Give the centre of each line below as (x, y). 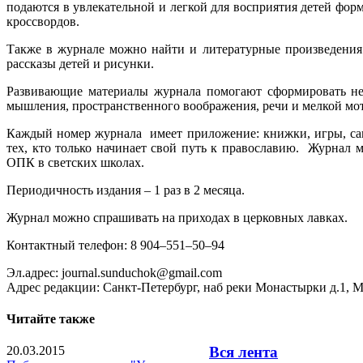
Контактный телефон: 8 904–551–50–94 (115, 245)
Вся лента (243, 352)
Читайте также (51, 319)
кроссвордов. (43, 21)
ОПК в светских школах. (75, 162)
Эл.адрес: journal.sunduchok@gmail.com (114, 272)
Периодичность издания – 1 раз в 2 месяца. (126, 190)
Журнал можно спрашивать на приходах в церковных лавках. (177, 217)
